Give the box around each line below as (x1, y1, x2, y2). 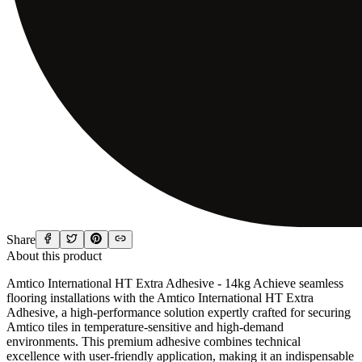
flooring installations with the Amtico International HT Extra (6, 290, 314, 305)
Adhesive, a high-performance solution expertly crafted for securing (6, 305, 351, 319)
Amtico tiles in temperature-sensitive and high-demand (6, 319, 284, 334)
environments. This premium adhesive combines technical (6, 334, 301, 348)
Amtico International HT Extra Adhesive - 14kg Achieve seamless (6, 276, 343, 290)
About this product (6, 248, 102, 263)
